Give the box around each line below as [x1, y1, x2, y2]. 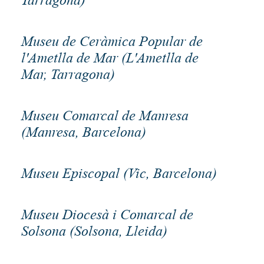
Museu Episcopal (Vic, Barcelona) [21, 163, 217, 183]
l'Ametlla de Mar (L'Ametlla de [21, 48, 199, 67]
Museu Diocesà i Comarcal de [21, 204, 193, 224]
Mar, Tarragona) [21, 64, 115, 84]
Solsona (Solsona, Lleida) [21, 221, 167, 240]
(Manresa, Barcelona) [21, 122, 146, 141]
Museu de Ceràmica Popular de [21, 31, 203, 51]
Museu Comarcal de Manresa [21, 105, 189, 125]
